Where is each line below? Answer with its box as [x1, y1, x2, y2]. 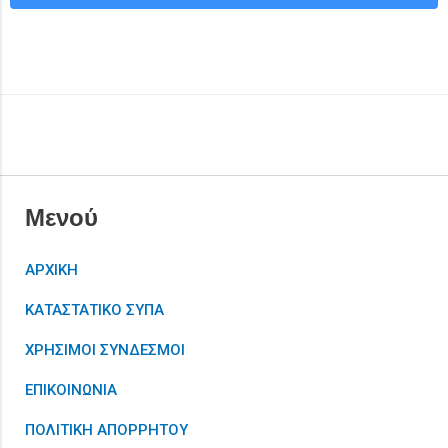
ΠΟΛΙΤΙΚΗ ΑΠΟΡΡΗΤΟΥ [25, 421, 188, 439]
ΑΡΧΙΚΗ [25, 261, 78, 279]
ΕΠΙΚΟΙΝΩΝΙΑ [25, 381, 117, 399]
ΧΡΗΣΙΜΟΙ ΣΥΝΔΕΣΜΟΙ [25, 341, 185, 359]
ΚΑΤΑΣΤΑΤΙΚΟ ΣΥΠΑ [25, 301, 164, 319]
